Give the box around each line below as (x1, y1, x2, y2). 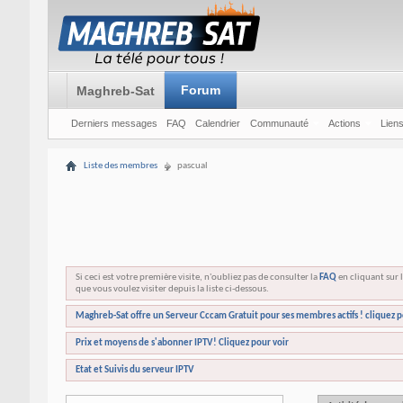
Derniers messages (70, 118, 157, 129)
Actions (327, 118, 361, 129)
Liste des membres (83, 161, 157, 171)
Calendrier (194, 118, 240, 129)
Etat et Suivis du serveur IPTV (75, 365, 194, 375)
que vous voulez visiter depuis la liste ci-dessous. (75, 284, 269, 294)
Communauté (249, 118, 309, 129)
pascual (176, 161, 208, 171)
